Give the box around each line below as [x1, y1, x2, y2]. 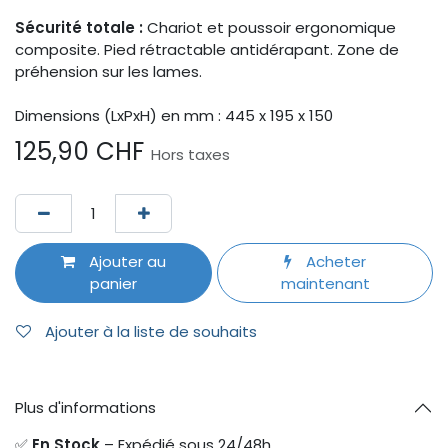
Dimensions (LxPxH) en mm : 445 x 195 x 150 [15, 105, 333, 127]
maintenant [280, 272, 370, 294]
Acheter [302, 250, 367, 272]
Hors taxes [151, 144, 230, 166]
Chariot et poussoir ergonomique [143, 17, 396, 39]
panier [90, 272, 138, 294]
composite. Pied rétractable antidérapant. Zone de [15, 39, 399, 61]
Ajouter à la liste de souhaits [45, 321, 257, 343]
